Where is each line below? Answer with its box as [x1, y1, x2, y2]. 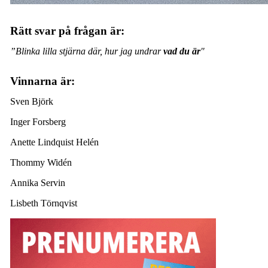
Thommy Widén [10, 157, 74, 167]
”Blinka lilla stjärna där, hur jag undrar [10, 45, 163, 56]
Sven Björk [10, 96, 56, 106]
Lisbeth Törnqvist [10, 197, 80, 208]
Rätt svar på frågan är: [10, 24, 124, 37]
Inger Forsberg [10, 116, 68, 127]
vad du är [163, 45, 200, 56]
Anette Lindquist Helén [10, 136, 99, 147]
